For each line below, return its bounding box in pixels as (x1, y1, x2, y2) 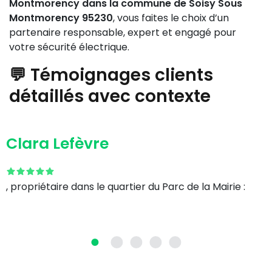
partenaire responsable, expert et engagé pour (9, 25, 236, 39)
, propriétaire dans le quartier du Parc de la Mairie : (6, 180, 245, 194)
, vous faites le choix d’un (113, 11, 229, 25)
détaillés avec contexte (9, 84, 211, 108)
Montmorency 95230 (9, 11, 113, 25)
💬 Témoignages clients (9, 63, 213, 87)
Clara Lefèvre (6, 133, 109, 154)
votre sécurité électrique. (9, 40, 129, 54)
